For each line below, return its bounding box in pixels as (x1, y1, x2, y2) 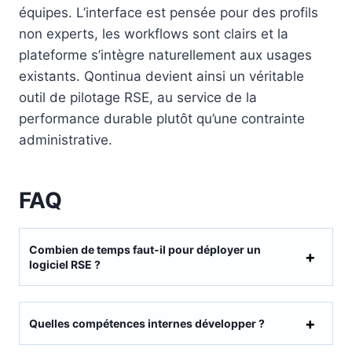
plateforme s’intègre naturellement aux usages (19, 47, 312, 64)
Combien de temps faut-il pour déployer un (29, 243, 261, 257)
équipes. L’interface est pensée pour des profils (19, 5, 318, 21)
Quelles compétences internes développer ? (29, 317, 265, 331)
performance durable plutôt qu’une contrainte (19, 111, 305, 127)
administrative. (19, 132, 112, 148)
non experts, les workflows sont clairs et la (19, 26, 288, 42)
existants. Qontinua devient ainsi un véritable (19, 68, 304, 85)
